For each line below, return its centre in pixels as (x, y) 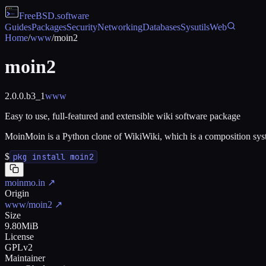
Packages (49, 27)
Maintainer (25, 258)
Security (82, 27)
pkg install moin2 (53, 156)
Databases (161, 27)
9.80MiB (22, 226)
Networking (120, 27)
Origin (17, 193)
